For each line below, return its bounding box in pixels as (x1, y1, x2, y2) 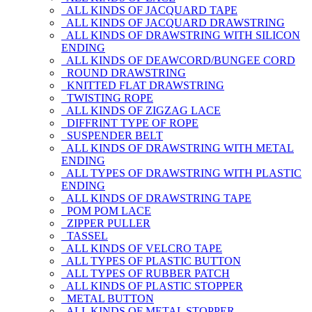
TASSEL (61, 230, 108, 242)
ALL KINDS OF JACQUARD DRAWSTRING (61, 17, 285, 29)
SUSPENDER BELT (61, 130, 163, 141)
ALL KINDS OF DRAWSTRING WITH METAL (61, 142, 294, 154)
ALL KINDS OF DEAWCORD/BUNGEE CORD (61, 54, 295, 66)
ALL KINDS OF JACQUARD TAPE (61, 4, 237, 16)
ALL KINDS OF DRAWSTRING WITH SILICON (61, 29, 300, 41)
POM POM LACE (61, 205, 151, 217)
